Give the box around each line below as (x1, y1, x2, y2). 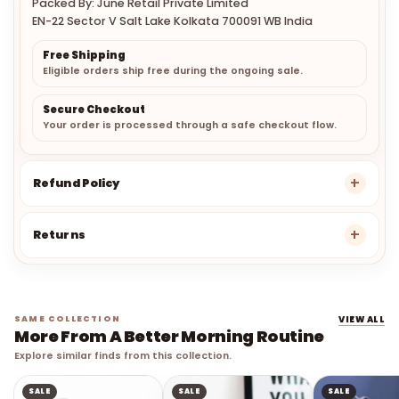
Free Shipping (43, 48, 126, 63)
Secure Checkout (43, 102, 145, 118)
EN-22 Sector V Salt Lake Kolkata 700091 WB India (32, 13, 313, 29)
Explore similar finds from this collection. (14, 349, 232, 363)
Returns (33, 227, 85, 243)
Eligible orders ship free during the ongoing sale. (43, 64, 303, 78)
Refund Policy (33, 175, 120, 191)
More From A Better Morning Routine (14, 325, 325, 348)
